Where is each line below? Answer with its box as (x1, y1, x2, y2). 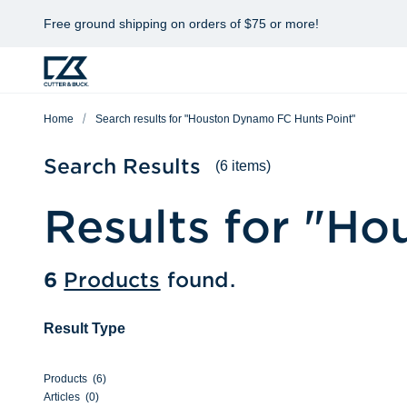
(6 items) (215, 158, 271, 174)
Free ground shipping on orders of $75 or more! (44, 16, 319, 31)
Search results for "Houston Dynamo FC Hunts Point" (95, 113, 355, 125)
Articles (44, 391, 80, 403)
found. (166, 268, 235, 291)
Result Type (44, 321, 125, 336)
